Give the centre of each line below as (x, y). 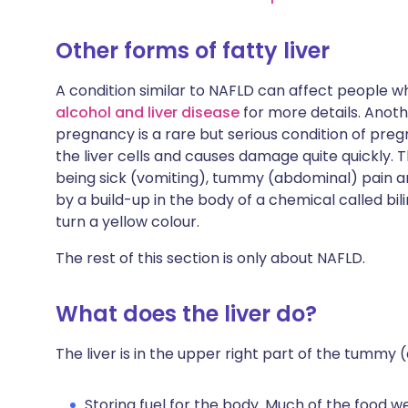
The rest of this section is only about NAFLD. (210, 258)
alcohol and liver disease (148, 112)
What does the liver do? (186, 314)
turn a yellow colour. (127, 222)
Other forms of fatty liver (193, 51)
